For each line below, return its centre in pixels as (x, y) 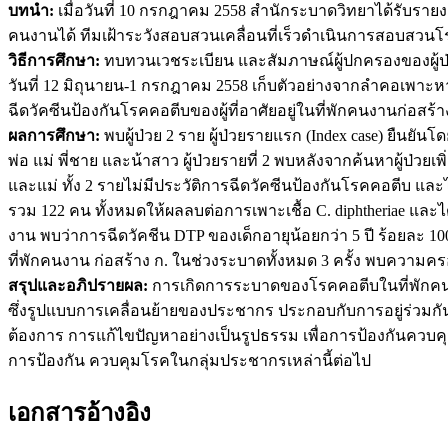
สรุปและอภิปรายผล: (78, 286)
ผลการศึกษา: (54, 136)
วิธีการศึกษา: (54, 61)
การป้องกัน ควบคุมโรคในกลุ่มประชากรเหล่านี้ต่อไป (189, 361)
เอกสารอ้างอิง (79, 413)
